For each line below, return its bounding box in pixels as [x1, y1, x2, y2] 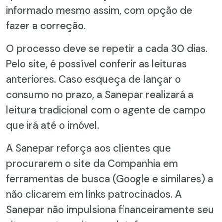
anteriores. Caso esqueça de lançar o [6, 72, 181, 86]
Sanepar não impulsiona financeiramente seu [6, 202, 214, 216]
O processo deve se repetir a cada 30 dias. [6, 41, 208, 55]
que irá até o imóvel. [6, 118, 99, 132]
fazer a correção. [6, 18, 86, 32]
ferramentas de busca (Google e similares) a [6, 171, 213, 185]
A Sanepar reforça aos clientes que [6, 141, 171, 155]
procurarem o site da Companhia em [6, 156, 178, 170]
